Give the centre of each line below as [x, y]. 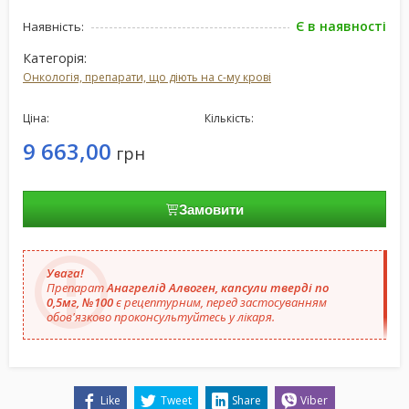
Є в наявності [341, 26]
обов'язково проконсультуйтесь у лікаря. [161, 317]
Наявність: [53, 26]
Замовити [211, 209]
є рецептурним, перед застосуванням [220, 302]
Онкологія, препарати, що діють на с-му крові [147, 77]
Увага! [65, 273]
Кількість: [229, 118]
